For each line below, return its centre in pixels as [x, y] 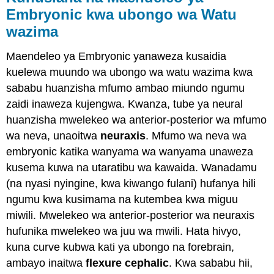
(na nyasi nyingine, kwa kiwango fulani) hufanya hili [131, 184]
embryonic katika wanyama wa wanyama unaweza [130, 152]
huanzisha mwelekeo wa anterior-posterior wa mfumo [137, 120]
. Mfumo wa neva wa [196, 136]
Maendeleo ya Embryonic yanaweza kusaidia [117, 57]
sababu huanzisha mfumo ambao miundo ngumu [126, 88]
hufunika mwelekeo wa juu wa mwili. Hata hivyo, [124, 231]
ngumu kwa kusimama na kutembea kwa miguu [122, 200]
